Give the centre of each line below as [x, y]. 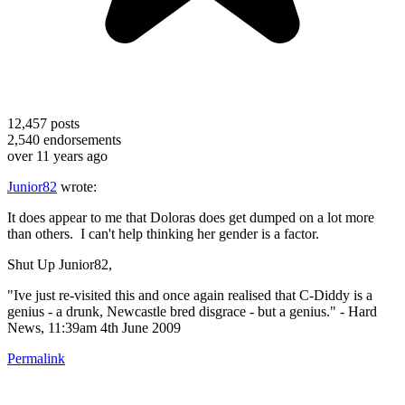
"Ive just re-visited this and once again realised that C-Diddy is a [190, 295]
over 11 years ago [57, 155]
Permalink [36, 358]
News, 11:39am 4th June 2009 [94, 327]
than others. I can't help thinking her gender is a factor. [163, 233]
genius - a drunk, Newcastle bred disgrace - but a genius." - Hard [192, 311]
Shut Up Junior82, [60, 264]
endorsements [80, 139]
